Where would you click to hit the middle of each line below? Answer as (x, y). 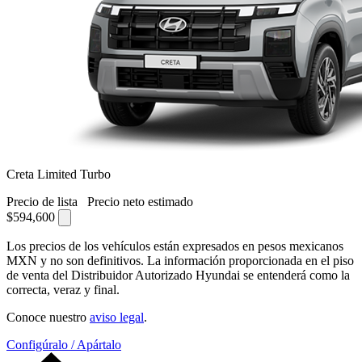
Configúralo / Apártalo (64, 344)
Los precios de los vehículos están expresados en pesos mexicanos (175, 246)
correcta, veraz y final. (63, 289)
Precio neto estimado (140, 201)
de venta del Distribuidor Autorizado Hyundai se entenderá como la (178, 275)
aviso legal (117, 317)
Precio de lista (44, 201)
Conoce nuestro (48, 317)
